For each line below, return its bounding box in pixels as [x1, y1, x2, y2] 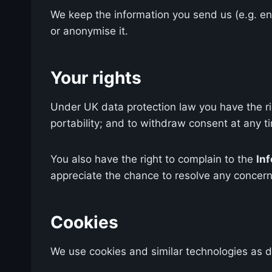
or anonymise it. [50, 24, 128, 37]
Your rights [50, 67, 141, 88]
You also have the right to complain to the [50, 152, 256, 165]
